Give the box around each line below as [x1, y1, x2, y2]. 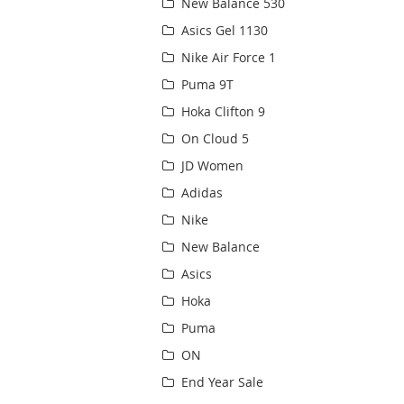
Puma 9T [178, 76, 234, 94]
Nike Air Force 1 [178, 49, 277, 67]
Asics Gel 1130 [178, 22, 269, 40]
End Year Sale [178, 373, 264, 391]
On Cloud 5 [178, 130, 250, 148]
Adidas [178, 184, 224, 202]
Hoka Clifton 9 [178, 103, 266, 121]
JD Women [178, 157, 244, 175]
